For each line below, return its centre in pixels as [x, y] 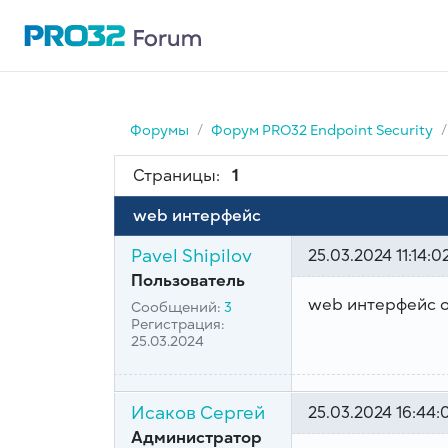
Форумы [159, 130]
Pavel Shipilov [191, 256]
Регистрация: [178, 325]
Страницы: [176, 176]
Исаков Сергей [198, 413]
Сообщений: [177, 308]
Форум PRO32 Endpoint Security [321, 130]
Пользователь [188, 281]
